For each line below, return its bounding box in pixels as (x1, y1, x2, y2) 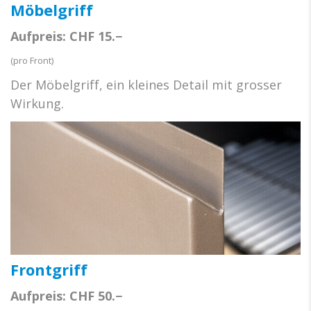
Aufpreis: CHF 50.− (10, 287, 122, 305)
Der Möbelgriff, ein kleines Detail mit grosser (10, 76, 282, 93)
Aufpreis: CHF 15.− (10, 27, 122, 44)
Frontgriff (10, 259, 87, 280)
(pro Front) (10, 53, 53, 67)
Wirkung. (10, 94, 64, 112)
